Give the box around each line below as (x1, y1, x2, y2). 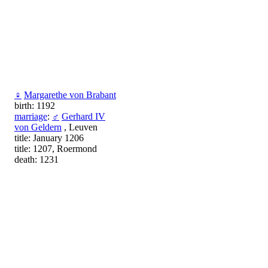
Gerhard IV (62, 111, 105, 121)
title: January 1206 (14, 132, 84, 143)
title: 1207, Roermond (14, 143, 97, 154)
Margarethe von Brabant (24, 89, 116, 100)
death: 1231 (14, 154, 59, 165)
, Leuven (62, 121, 98, 132)
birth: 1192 (14, 100, 55, 111)
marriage (14, 111, 47, 121)
